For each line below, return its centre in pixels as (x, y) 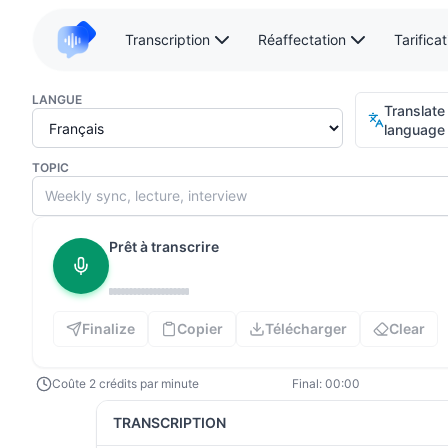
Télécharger (306, 328)
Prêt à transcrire (164, 246)
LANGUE (57, 99)
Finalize (108, 328)
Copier (200, 328)
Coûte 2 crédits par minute (125, 383)
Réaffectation (302, 39)
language (414, 129)
